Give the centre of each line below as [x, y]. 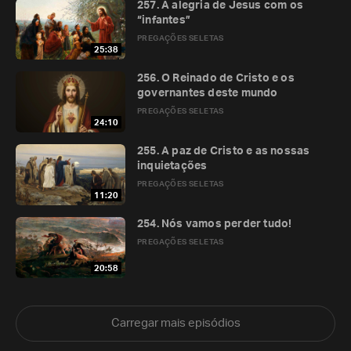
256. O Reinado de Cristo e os [216, 78]
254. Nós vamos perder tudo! [215, 224]
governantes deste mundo [208, 93]
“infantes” [164, 20]
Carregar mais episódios [175, 323]
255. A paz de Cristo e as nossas [224, 151]
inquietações [172, 166]
